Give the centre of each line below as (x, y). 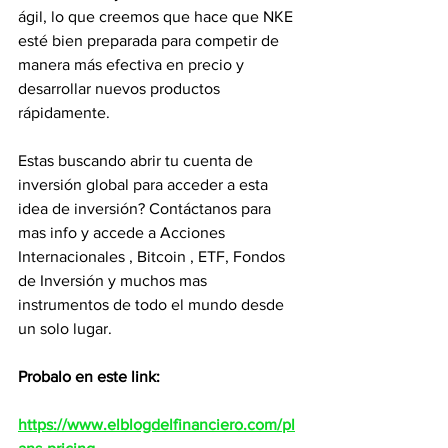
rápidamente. (64, 112)
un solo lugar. (65, 328)
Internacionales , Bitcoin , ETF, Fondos (153, 256)
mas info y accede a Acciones (123, 232)
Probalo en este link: (89, 376)
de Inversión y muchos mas (114, 280)
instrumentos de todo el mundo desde (153, 304)
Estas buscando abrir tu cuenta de (137, 160)
